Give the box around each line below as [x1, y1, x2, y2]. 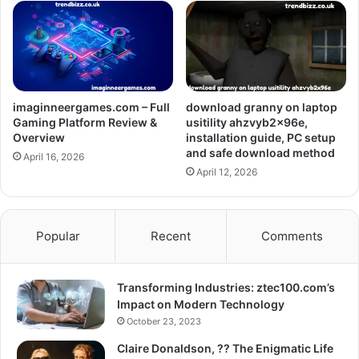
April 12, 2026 [196, 165, 257, 178]
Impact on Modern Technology [117, 296, 284, 311]
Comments [261, 228, 324, 244]
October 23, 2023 [127, 315, 201, 327]
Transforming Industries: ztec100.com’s [117, 280, 335, 294]
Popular [35, 228, 80, 244]
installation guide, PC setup [186, 130, 336, 144]
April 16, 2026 [23, 150, 84, 163]
